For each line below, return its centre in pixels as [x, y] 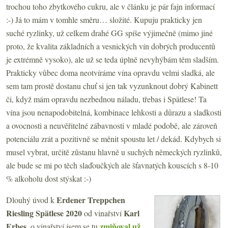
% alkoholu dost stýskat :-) [49, 178]
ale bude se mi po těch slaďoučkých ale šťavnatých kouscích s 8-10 [112, 165]
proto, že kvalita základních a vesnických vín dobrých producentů [111, 46]
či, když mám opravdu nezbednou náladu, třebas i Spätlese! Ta [106, 99]
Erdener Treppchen [91, 199]
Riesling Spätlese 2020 [44, 213]
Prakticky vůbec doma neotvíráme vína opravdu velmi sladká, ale [110, 72]
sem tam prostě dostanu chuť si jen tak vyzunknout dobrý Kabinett [112, 85]
